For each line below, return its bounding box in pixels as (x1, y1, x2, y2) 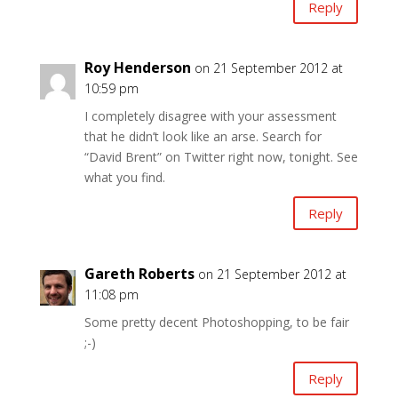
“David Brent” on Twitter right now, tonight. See (84, 148, 358, 165)
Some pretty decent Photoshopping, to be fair (84, 314, 349, 330)
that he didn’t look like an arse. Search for (84, 128, 322, 145)
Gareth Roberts (84, 264, 195, 283)
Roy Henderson (84, 58, 191, 77)
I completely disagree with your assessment (84, 107, 337, 124)
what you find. (84, 169, 165, 186)
